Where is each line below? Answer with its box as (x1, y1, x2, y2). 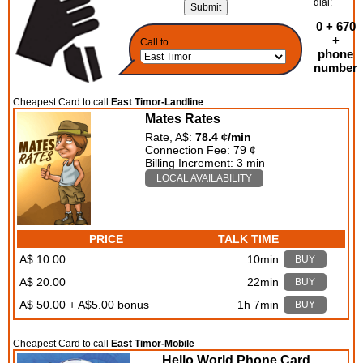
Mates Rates (145, 112, 221, 126)
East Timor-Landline (111, 96, 204, 109)
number (314, 61, 358, 75)
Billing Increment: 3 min (145, 156, 266, 170)
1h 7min (237, 298, 280, 312)
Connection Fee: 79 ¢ (145, 143, 257, 157)
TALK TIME (218, 233, 280, 246)
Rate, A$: (145, 130, 196, 144)
